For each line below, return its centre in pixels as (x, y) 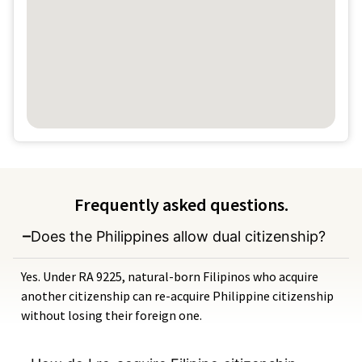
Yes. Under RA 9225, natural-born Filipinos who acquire (170, 276)
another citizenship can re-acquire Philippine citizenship (177, 295)
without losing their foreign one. (112, 315)
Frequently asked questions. (181, 204)
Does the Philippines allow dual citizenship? (178, 236)
